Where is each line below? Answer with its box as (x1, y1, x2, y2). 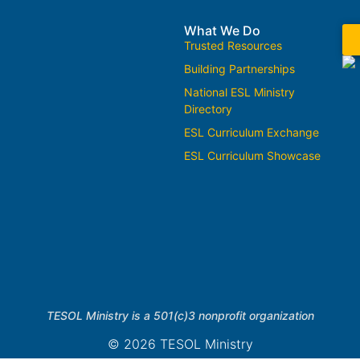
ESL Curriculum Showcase (184, 148, 321, 162)
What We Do (184, 22, 260, 39)
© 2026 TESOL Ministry (107, 335, 253, 352)
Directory (184, 101, 232, 116)
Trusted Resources (184, 38, 282, 52)
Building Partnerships (184, 61, 295, 76)
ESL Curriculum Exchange (184, 125, 319, 139)
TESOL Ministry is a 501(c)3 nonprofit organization (46, 308, 314, 322)
